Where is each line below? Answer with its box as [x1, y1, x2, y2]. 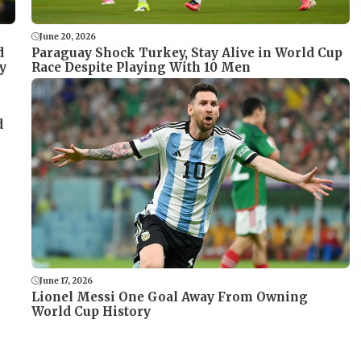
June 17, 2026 [39, 275, 93, 286]
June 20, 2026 [39, 31, 96, 42]
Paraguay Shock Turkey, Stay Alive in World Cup [31, 44, 342, 60]
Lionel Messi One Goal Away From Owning [31, 288, 308, 305]
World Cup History [31, 303, 151, 319]
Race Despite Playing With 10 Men [31, 59, 251, 75]
